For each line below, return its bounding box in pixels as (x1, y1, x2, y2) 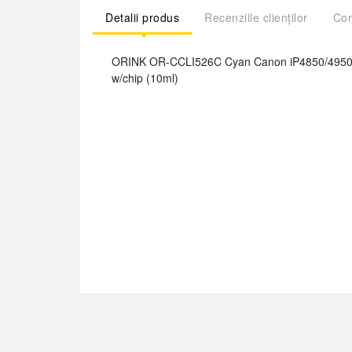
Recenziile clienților (204, 9, 308, 25)
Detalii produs (105, 9, 179, 25)
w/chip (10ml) (112, 70, 178, 86)
